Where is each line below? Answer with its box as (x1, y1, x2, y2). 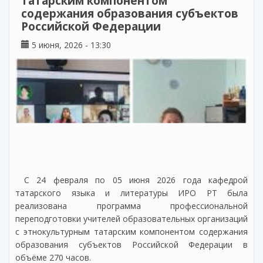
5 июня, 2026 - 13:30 (29, 39, 111, 50)
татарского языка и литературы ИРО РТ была (15, 187, 248, 198)
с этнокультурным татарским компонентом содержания (15, 225, 248, 237)
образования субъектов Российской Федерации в (15, 238, 248, 250)
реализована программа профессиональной (15, 200, 248, 211)
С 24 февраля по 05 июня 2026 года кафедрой (24, 174, 248, 186)
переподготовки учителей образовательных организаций (15, 213, 248, 224)
